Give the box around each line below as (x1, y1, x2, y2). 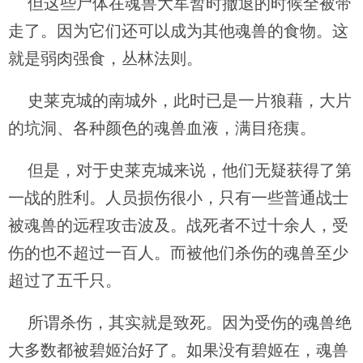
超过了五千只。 (8, 271, 122, 289)
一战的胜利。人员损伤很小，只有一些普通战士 (8, 189, 348, 207)
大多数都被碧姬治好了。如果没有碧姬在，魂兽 (8, 341, 348, 359)
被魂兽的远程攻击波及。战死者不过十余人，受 (8, 216, 348, 234)
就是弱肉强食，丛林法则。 (8, 49, 203, 67)
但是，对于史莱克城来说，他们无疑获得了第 (8, 161, 352, 179)
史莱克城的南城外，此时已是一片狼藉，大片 (8, 92, 352, 109)
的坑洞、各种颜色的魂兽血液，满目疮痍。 (8, 119, 316, 137)
